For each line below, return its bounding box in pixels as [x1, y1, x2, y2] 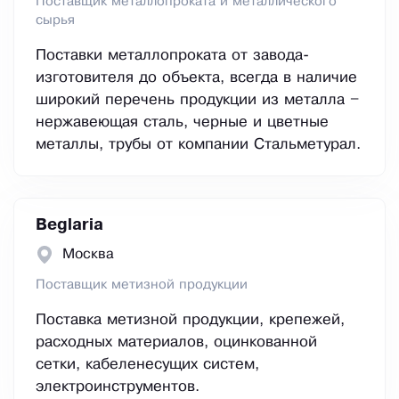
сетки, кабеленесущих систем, [36, 358, 259, 372]
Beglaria [36, 218, 103, 233]
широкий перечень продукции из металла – [36, 94, 359, 108]
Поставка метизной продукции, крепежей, [36, 313, 345, 328]
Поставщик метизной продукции [36, 279, 248, 292]
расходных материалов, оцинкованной [36, 336, 317, 350]
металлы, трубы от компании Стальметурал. [36, 138, 361, 152]
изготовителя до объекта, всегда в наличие [36, 71, 357, 85]
